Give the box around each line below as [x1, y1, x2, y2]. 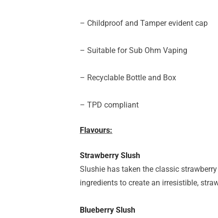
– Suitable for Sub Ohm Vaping [80, 46, 187, 55]
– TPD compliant [80, 100, 139, 109]
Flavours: [80, 126, 112, 135]
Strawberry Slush [80, 151, 140, 160]
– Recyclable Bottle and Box [80, 73, 176, 82]
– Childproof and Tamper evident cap [80, 18, 208, 28]
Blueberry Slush [80, 205, 135, 215]
